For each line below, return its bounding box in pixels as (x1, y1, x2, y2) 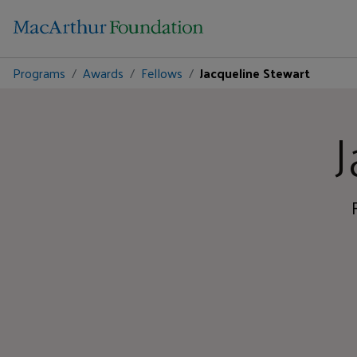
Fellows (141, 61, 182, 84)
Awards (83, 61, 124, 84)
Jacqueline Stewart (200, 61, 310, 84)
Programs (13, 61, 65, 84)
